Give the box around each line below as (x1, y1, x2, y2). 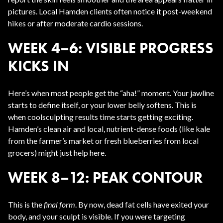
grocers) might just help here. (8, 148, 106, 157)
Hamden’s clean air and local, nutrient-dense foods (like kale (8, 124, 210, 133)
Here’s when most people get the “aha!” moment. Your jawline (8, 88, 214, 98)
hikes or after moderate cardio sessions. (8, 18, 143, 28)
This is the (8, 200, 44, 209)
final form (44, 200, 75, 209)
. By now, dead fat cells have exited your (75, 200, 209, 209)
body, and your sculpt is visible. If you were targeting (8, 212, 185, 221)
